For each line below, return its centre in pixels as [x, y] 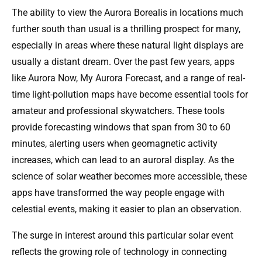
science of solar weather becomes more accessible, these [129, 177]
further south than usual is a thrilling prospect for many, [126, 29]
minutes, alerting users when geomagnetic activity [115, 144]
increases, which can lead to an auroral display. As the [123, 160]
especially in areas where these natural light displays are [127, 46]
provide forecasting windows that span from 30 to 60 [121, 127]
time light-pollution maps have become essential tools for [130, 95]
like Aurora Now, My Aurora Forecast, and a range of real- [128, 78]
